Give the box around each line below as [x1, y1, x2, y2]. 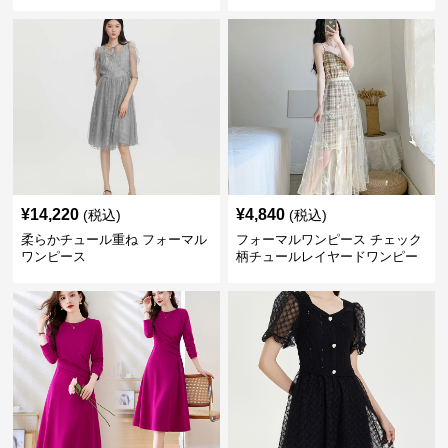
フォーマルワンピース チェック [235, 232, 422, 247]
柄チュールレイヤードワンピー [235, 249, 418, 264]
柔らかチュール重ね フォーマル [21, 232, 208, 247]
